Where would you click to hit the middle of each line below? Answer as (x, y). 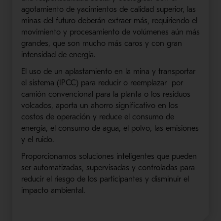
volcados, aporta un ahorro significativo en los (99, 105)
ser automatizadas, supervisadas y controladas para (108, 167)
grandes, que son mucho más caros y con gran (101, 43)
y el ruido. (37, 139)
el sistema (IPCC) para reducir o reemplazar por (102, 83)
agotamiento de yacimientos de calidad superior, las (108, 9)
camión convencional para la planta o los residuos (106, 94)
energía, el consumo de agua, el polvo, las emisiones (110, 128)
